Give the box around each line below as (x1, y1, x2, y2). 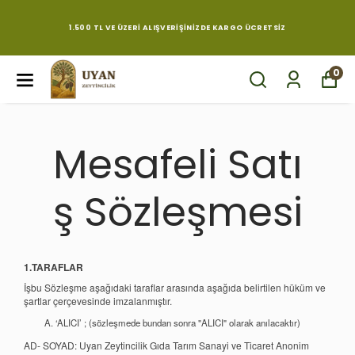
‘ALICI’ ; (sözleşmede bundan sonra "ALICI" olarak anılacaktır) (55, 316, 300, 330)
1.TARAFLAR (24, 260, 83, 274)
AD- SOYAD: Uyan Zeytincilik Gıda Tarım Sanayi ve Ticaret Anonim (24, 338, 309, 352)
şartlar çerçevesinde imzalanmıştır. (24, 293, 172, 307)
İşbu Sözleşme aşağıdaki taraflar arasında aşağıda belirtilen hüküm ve (24, 280, 326, 294)
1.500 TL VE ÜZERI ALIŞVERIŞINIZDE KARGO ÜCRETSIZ (69, 22, 286, 32)
